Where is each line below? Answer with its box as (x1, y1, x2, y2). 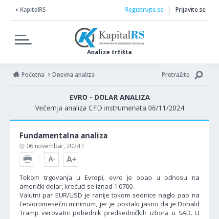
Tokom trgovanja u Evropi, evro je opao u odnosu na (20, 173, 199, 182)
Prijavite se (175, 5, 206, 14)
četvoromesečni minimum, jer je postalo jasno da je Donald (20, 199, 199, 208)
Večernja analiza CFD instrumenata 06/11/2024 (35, 103, 184, 112)
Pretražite (162, 70, 190, 79)
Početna (22, 70, 44, 79)
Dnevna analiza (52, 70, 95, 79)
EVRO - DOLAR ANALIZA (69, 92, 150, 102)
